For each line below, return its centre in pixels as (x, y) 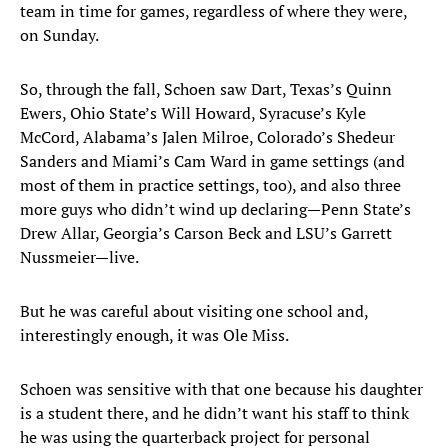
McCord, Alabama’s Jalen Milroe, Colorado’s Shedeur (207, 137)
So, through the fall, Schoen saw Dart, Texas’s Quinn (206, 89)
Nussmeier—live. (79, 257)
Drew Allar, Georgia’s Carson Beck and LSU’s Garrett (206, 233)
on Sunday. (59, 35)
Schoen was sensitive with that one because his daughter (221, 389)
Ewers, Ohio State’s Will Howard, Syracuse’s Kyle (193, 113)
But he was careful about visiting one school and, (194, 311)
